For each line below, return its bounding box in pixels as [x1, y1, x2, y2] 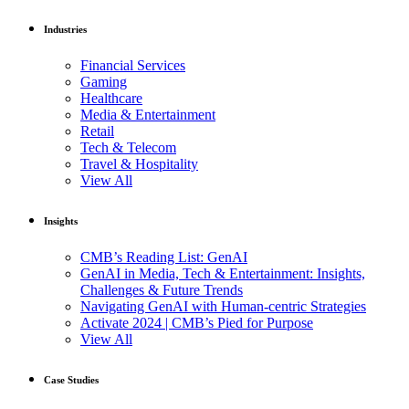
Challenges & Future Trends [80, 282, 243, 298]
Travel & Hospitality [80, 156, 198, 173]
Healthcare [80, 90, 142, 107]
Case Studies [44, 373, 99, 385]
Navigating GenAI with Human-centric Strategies [80, 299, 366, 314]
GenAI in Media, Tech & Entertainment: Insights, [80, 266, 365, 281]
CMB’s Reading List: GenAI [80, 249, 247, 265]
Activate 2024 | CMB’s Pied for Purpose [80, 315, 313, 330]
